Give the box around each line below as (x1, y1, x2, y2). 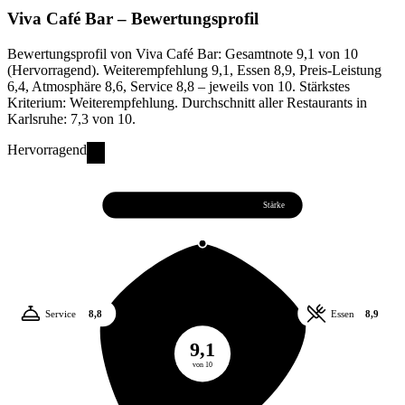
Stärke (262, 200, 285, 210)
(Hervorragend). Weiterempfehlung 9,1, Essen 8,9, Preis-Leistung (7, 62, 381, 78)
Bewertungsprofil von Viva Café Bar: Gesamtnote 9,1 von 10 (7, 46, 358, 61)
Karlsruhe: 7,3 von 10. (7, 111, 136, 127)
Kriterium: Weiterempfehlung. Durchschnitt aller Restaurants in (7, 95, 367, 110)
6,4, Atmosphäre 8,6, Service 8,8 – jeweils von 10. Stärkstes (7, 79, 350, 94)
